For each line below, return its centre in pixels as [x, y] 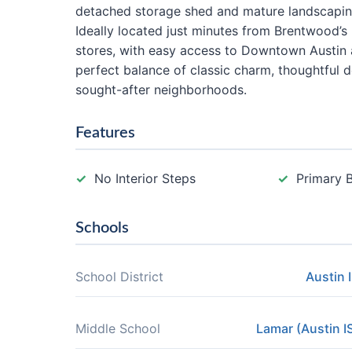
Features [105, 133]
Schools [102, 228]
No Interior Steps [145, 178]
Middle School [118, 328]
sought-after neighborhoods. [161, 90]
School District [119, 277]
